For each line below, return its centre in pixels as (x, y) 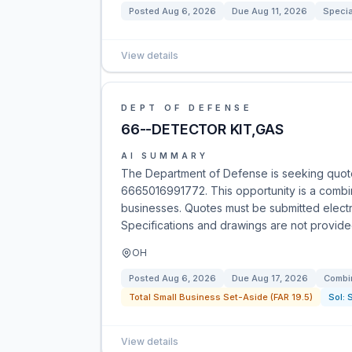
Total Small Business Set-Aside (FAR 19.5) (221, 297)
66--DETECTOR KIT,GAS (202, 129)
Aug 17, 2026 (280, 278)
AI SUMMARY (165, 156)
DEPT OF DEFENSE (187, 108)
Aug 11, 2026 (279, 11)
